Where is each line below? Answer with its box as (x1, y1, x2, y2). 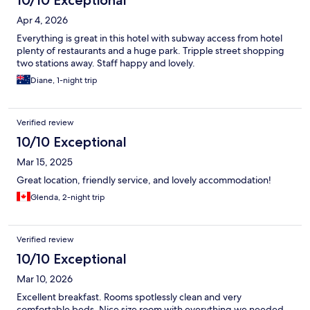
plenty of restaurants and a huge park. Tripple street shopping (17, 44, 284, 57)
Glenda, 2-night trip (30, 191, 105, 203)
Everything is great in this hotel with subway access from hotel (17, 31, 282, 44)
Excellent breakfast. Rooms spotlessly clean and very (17, 290, 241, 303)
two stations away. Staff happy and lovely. (17, 56, 195, 69)
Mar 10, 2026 (17, 272, 73, 285)
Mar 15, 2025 (17, 155, 73, 168)
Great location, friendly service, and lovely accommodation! (17, 173, 271, 186)
